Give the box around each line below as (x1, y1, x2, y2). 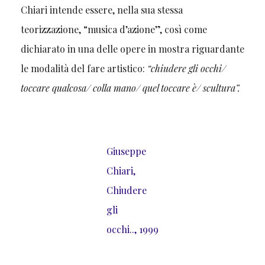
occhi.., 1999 (106, 222, 159, 235)
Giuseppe (106, 144, 146, 157)
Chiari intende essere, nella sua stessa (20, 3, 183, 16)
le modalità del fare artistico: (20, 62, 147, 75)
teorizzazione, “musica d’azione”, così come (20, 22, 207, 35)
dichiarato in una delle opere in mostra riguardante (20, 42, 244, 55)
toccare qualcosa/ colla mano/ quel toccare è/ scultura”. (20, 81, 240, 94)
